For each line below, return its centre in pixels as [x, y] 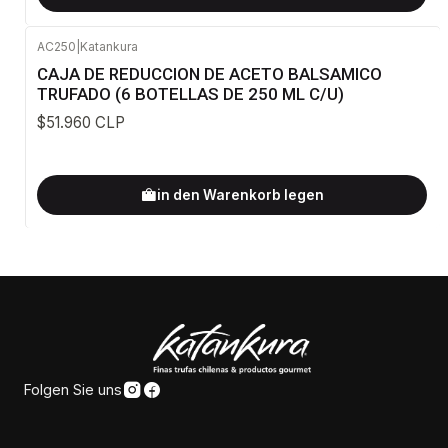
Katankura [109, 46]
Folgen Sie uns [73, 390]
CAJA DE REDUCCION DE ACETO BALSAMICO [209, 74]
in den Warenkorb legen [240, 194]
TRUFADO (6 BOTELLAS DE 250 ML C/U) [190, 94]
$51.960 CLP [81, 123]
